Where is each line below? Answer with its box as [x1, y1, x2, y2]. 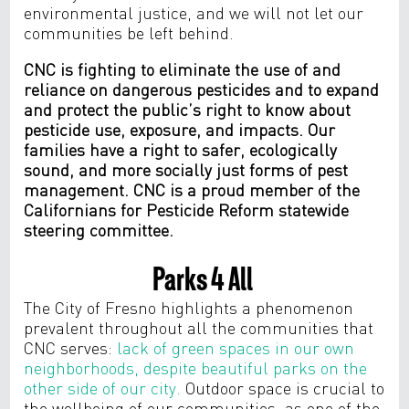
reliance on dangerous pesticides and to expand [24, 78, 380, 100]
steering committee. [24, 218, 174, 240]
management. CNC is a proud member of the [24, 178, 361, 200]
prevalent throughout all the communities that [24, 317, 374, 338]
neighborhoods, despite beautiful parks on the [24, 357, 368, 378]
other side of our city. [24, 377, 182, 398]
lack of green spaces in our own [117, 337, 355, 358]
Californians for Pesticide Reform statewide [24, 198, 350, 220]
